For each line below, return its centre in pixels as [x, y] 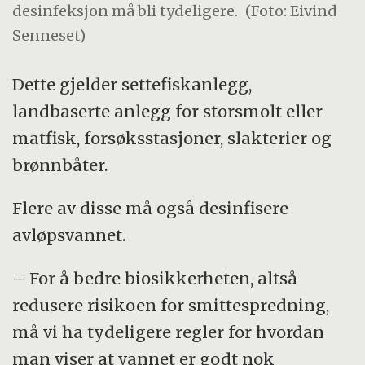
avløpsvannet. [69, 235]
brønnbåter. [62, 165]
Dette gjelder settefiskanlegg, [132, 85]
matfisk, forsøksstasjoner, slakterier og [172, 139]
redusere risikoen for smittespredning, [171, 306]
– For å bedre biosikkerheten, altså [155, 279]
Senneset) [49, 35]
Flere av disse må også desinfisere [151, 209]
